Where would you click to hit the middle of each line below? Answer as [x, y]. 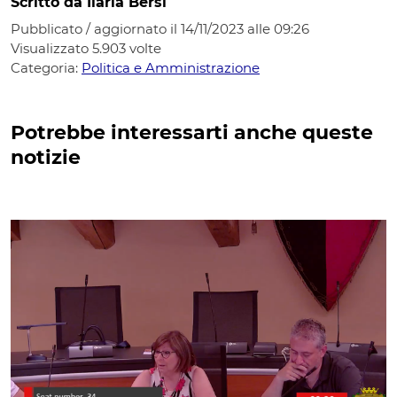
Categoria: [46, 67]
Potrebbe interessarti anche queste [192, 132]
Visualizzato [51, 48]
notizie [46, 157]
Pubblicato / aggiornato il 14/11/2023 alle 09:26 [160, 28]
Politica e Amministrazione [171, 67]
